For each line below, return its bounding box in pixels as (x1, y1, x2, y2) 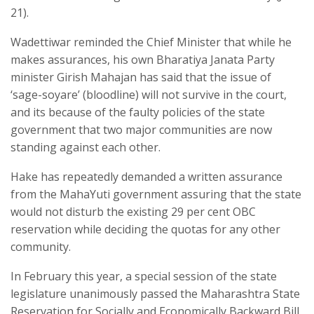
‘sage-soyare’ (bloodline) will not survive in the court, (11, 86, 287, 102)
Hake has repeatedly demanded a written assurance (11, 168, 282, 184)
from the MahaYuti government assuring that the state (11, 186, 301, 202)
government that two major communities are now (11, 121, 272, 137)
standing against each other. (11, 139, 161, 155)
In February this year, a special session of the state (11, 268, 277, 284)
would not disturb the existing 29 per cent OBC (11, 203, 256, 219)
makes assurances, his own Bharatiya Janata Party (11, 51, 275, 67)
